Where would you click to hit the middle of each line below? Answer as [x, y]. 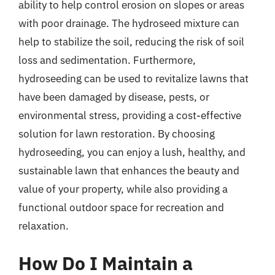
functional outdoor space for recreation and [121, 207]
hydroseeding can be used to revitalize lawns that [134, 78]
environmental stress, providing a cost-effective [130, 115]
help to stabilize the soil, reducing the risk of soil [131, 41]
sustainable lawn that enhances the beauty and [129, 170]
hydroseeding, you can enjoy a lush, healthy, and [132, 152]
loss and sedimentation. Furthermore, [107, 60]
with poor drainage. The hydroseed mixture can [129, 23]
